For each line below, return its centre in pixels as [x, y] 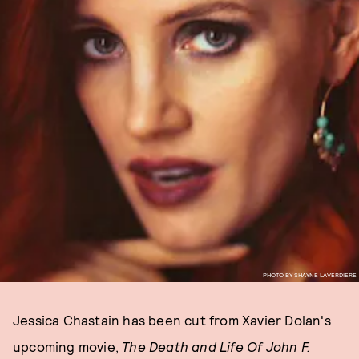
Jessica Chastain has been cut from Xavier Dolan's [172, 320]
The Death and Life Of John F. [216, 346]
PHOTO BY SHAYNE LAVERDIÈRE [309, 274]
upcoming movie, [68, 346]
